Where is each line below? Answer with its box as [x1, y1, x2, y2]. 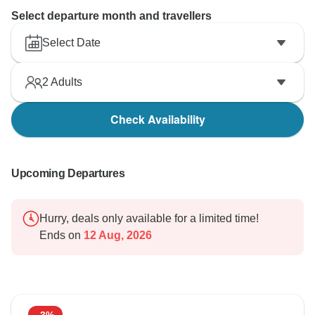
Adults [49, 76, 82, 89]
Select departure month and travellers [11, 10, 212, 22]
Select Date [42, 37, 101, 49]
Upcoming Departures [11, 167, 125, 180]
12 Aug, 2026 [81, 229, 152, 242]
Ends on [39, 229, 81, 242]
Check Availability [110, 111, 205, 128]
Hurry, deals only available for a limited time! [39, 212, 259, 225]
